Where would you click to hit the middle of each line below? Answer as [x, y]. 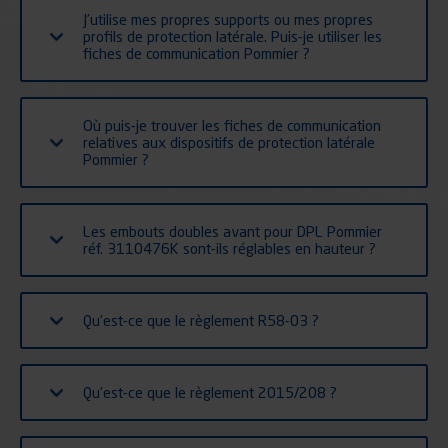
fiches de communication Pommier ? [196, 52]
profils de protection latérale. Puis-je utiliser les [232, 35]
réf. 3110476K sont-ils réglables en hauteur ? [229, 247]
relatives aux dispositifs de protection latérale [229, 141]
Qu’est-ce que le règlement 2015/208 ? [210, 391]
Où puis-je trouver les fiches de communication [232, 124]
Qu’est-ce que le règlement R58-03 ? [201, 319]
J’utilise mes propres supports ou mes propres [228, 18]
